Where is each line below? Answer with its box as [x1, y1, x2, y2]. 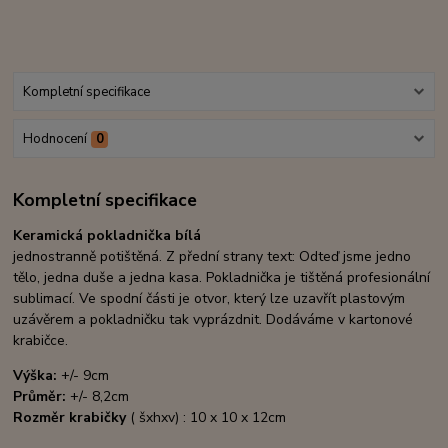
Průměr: [13, 386, 67, 406]
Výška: [13, 365, 62, 385]
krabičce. [13, 330, 69, 350]
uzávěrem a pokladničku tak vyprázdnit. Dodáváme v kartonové [13, 309, 414, 329]
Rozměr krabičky [13, 407, 131, 427]
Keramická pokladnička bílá [13, 225, 202, 245]
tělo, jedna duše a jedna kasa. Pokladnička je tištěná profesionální [13, 267, 431, 287]
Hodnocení [22, 130, 87, 149]
